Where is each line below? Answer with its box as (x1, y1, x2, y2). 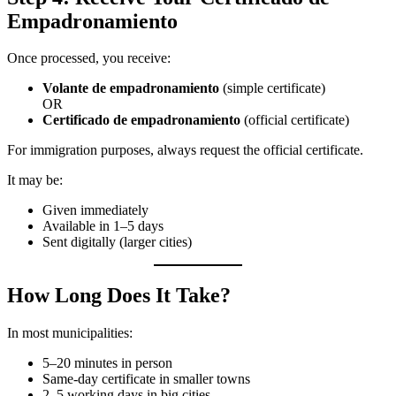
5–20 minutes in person (42, 355, 172, 371)
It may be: (7, 172, 63, 188)
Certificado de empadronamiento (42, 112, 240, 128)
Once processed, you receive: (7, 50, 171, 66)
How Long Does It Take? (7, 284, 231, 308)
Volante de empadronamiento (42, 80, 219, 96)
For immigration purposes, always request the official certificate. (7, 142, 363, 158)
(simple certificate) (219, 80, 325, 96)
